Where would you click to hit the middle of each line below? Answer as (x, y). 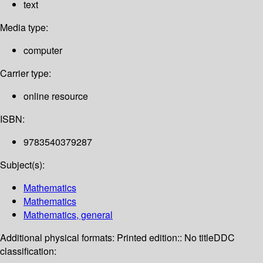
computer (43, 50)
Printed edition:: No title (165, 238)
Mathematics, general (68, 215)
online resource (56, 96)
